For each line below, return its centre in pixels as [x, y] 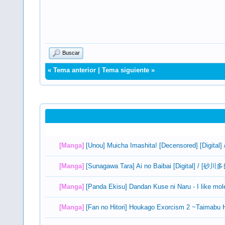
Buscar [71, 53]
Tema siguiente [125, 70]
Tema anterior [74, 70]
